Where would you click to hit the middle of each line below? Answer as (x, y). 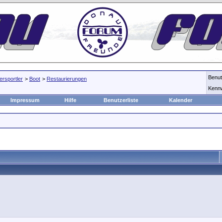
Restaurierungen (67, 79)
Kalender (181, 100)
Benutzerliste (121, 100)
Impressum (25, 100)
